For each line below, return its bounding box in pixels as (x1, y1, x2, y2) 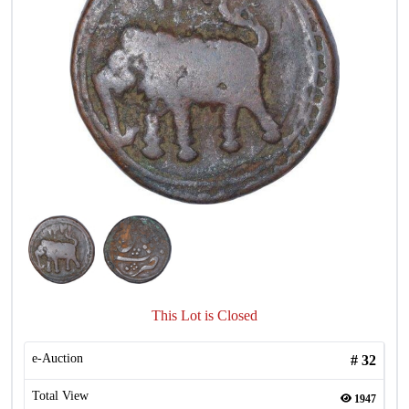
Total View (32, 389, 89, 403)
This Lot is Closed (152, 308, 257, 323)
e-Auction (32, 351, 83, 365)
